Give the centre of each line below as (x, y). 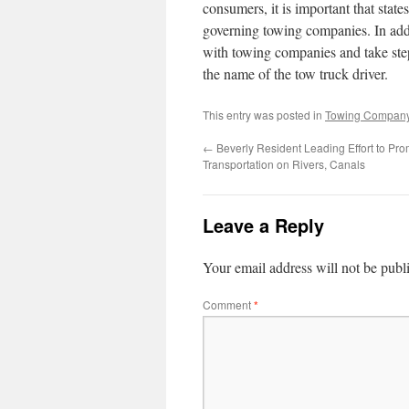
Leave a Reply (263, 225)
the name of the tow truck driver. (295, 73)
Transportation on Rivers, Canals (284, 164)
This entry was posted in (264, 115)
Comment (228, 304)
